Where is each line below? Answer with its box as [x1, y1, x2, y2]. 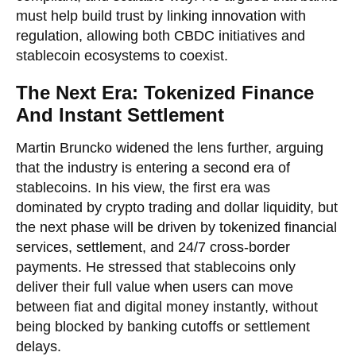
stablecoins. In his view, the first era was [16, 179, 270, 195]
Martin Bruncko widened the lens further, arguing [16, 139, 323, 156]
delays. [16, 338, 61, 354]
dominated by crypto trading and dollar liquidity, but [16, 199, 338, 215]
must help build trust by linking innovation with [16, 7, 306, 24]
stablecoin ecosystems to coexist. [16, 47, 228, 64]
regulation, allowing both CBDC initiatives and [16, 27, 305, 44]
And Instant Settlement [16, 103, 224, 126]
